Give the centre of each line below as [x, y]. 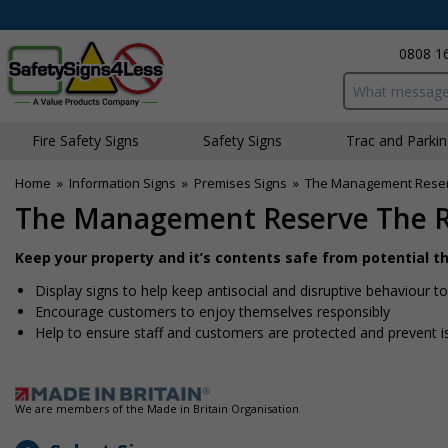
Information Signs [122, 183]
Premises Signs [240, 183]
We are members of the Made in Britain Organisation [157, 408]
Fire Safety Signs [85, 140]
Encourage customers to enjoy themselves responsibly [212, 311]
